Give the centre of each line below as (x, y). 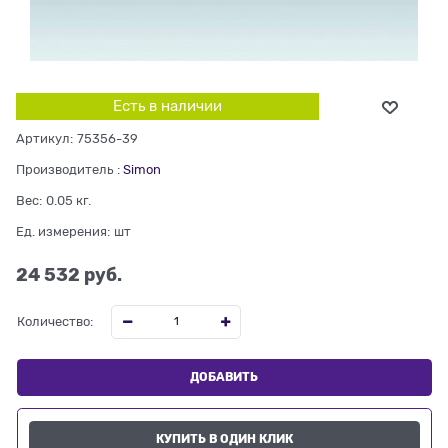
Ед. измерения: (63, 231)
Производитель (64, 169)
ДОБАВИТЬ (224, 377)
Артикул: (44, 138)
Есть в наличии (167, 105)
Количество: (54, 322)
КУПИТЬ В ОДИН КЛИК (224, 438)
